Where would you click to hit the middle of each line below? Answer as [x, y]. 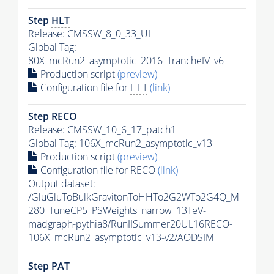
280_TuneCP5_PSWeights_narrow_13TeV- [117, 210]
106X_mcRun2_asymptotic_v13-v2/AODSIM [121, 237]
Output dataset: [62, 183]
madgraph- [52, 224]
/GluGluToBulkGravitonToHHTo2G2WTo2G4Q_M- [135, 197]
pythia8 [92, 224]
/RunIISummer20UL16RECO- [170, 224]
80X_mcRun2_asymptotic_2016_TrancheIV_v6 [126, 60]
